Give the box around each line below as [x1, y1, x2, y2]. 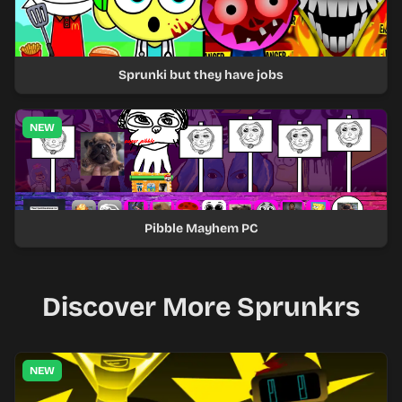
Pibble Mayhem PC [144, 221, 258, 236]
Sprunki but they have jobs [118, 67, 284, 83]
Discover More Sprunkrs [42, 291, 360, 323]
